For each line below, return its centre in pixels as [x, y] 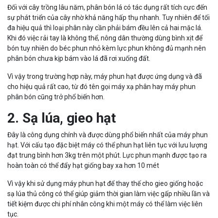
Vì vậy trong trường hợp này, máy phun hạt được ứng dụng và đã [105, 76]
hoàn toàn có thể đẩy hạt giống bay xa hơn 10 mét [83, 165]
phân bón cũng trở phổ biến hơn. [56, 97]
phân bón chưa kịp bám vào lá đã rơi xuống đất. [80, 58]
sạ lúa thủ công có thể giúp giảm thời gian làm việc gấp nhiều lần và [109, 193]
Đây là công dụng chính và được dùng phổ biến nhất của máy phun [108, 135]
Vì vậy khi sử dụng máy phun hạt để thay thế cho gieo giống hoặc [105, 183]
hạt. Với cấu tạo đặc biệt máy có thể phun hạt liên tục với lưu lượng [107, 145]
